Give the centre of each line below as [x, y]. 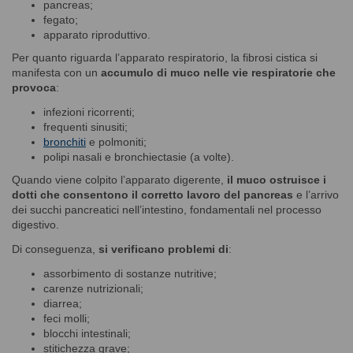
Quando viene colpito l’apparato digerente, [119, 179]
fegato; [61, 19]
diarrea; [63, 303]
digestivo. [35, 224]
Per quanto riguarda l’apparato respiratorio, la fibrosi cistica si [165, 57]
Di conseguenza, [55, 249]
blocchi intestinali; [87, 333]
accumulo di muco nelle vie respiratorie [207, 72]
